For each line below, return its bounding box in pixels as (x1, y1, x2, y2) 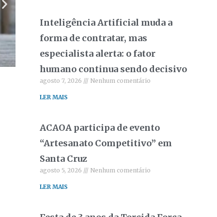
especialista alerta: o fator (40, 48, 156, 59)
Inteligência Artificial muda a (40, 17, 173, 28)
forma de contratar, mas (40, 32, 148, 44)
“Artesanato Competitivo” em (40, 138, 172, 149)
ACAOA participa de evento (40, 122, 160, 133)
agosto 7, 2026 (40, 77, 84, 84)
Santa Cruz (40, 153, 88, 164)
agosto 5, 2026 (40, 167, 84, 174)
